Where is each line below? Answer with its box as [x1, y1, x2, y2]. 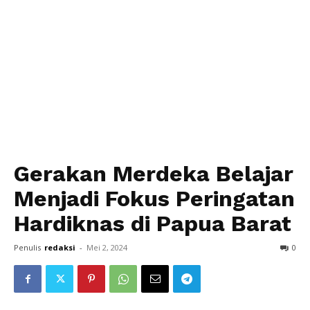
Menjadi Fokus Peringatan [14, 185, 295, 212]
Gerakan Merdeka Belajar [14, 161, 293, 187]
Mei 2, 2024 [86, 242, 127, 253]
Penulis [14, 242, 41, 253]
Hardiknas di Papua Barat [14, 210, 291, 237]
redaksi [44, 242, 75, 253]
